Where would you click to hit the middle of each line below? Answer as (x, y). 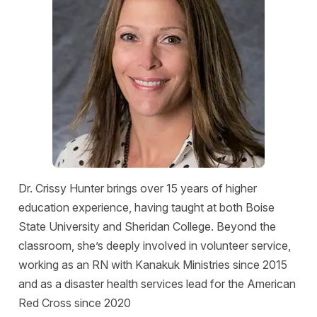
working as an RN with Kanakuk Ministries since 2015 (153, 264)
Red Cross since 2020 (75, 302)
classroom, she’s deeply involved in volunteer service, (155, 245)
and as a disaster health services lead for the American (157, 283)
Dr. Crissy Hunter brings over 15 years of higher (138, 188)
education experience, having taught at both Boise (146, 207)
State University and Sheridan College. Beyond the (147, 226)
